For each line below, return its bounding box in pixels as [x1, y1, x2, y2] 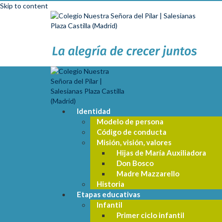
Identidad [77, 107, 111, 115]
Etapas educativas [77, 190, 140, 199]
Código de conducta [97, 127, 166, 136]
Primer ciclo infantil [116, 211, 184, 220]
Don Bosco [116, 159, 154, 167]
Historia [97, 179, 124, 188]
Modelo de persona [97, 117, 164, 126]
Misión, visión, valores [97, 138, 171, 147]
